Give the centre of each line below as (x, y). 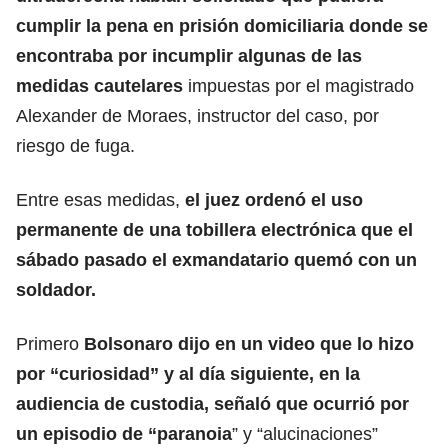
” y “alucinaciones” (305, 433)
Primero (50, 343)
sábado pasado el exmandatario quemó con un (216, 259)
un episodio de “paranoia (124, 433)
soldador (53, 289)
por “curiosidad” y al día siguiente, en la (188, 373)
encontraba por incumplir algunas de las (189, 55)
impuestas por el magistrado (301, 85)
